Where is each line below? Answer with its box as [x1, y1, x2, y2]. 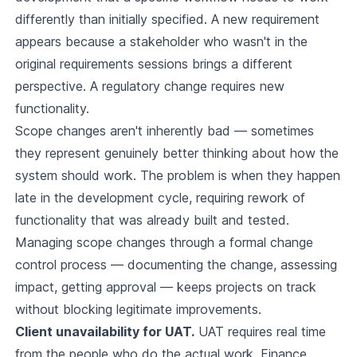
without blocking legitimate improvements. [14, 301, 261, 318]
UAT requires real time [194, 324, 326, 340]
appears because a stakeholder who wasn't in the [14, 33, 308, 50]
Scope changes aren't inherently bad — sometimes [14, 123, 314, 139]
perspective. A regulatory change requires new [14, 78, 284, 95]
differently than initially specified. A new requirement [14, 11, 320, 28]
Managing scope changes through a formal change [14, 234, 313, 251]
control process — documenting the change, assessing [14, 257, 337, 273]
